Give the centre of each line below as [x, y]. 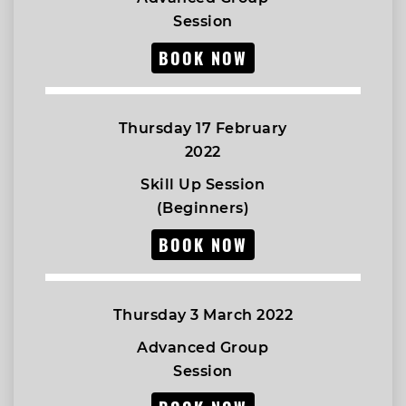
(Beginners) [203, 208]
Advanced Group [203, 348]
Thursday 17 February [203, 128]
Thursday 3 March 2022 [203, 315]
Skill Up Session [203, 184]
